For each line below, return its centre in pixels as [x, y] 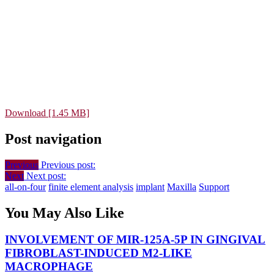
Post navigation [53, 139]
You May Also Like [65, 213]
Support [214, 187]
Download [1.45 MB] [47, 113]
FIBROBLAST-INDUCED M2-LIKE [98, 253]
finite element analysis [91, 187]
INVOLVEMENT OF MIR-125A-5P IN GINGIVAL [135, 240]
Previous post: [68, 165]
